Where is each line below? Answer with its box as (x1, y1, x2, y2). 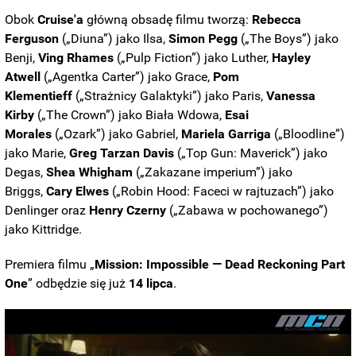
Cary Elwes (46, 184, 110, 199)
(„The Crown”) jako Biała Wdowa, (34, 107, 226, 123)
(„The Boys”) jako (238, 31, 339, 47)
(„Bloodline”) (271, 126, 346, 142)
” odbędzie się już (28, 276, 130, 292)
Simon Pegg (168, 31, 238, 47)
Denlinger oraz (5, 203, 90, 219)
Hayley (272, 50, 311, 66)
